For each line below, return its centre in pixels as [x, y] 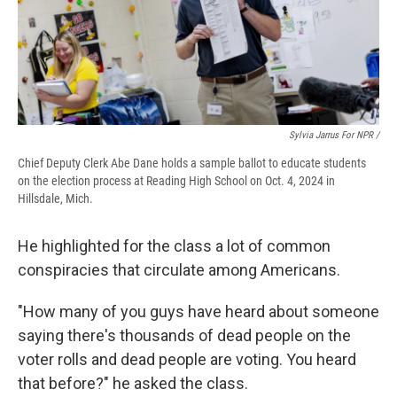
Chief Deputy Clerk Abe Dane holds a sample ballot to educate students [192, 163]
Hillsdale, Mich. [55, 199]
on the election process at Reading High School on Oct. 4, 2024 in [176, 181]
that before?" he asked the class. [133, 384]
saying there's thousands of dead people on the [184, 336]
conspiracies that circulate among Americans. [179, 270]
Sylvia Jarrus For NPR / [334, 136]
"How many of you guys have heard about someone [198, 312]
